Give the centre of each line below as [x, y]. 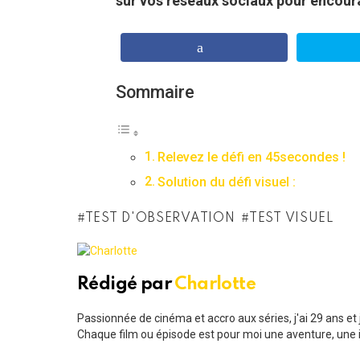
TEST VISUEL [292, 219]
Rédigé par [126, 285]
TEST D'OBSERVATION [160, 219]
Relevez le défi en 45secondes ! [252, 157]
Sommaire [155, 92]
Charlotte [215, 285]
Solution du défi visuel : [227, 182]
